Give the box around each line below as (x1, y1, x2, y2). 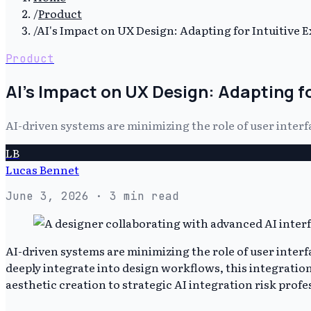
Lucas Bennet (6, 160, 79, 178)
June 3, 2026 (6, 188, 89, 203)
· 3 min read (89, 188, 179, 203)
